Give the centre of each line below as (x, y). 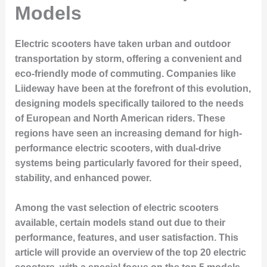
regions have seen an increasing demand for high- (128, 133)
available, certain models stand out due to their (120, 223)
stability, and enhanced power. (83, 178)
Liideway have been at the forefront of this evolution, (133, 88)
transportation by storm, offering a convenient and (128, 58)
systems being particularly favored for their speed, (128, 163)
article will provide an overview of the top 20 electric (130, 253)
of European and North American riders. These (120, 118)
